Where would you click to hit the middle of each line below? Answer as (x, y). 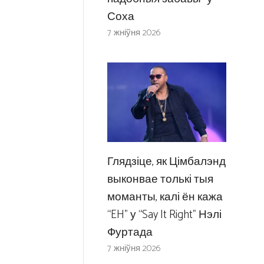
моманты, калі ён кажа (165, 197)
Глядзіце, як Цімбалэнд (166, 161)
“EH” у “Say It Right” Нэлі (164, 214)
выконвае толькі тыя (160, 179)
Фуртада (130, 232)
